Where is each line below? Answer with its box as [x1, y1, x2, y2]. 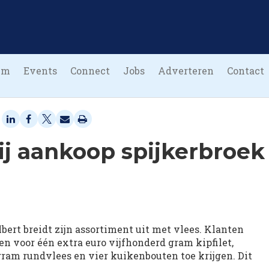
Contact [227, 64, 264, 77]
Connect [70, 64, 110, 77]
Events [23, 64, 57, 77]
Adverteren [158, 64, 214, 77]
